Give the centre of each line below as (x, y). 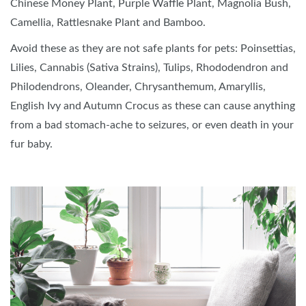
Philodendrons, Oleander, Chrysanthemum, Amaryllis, (138, 86)
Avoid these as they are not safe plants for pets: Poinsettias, (153, 48)
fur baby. (31, 144)
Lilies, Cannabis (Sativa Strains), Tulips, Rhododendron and (149, 67)
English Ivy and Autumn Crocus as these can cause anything (153, 106)
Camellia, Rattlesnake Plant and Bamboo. (108, 22)
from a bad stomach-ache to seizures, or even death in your (152, 125)
